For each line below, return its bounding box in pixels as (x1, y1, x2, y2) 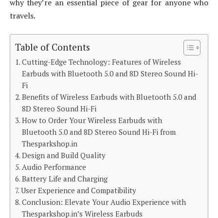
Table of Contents (15, 40, 90, 53)
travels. (10, 10, 36, 21)
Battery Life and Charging (22, 174, 108, 184)
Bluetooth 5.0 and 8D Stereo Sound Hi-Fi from (22, 127, 176, 137)
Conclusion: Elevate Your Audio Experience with (22, 197, 186, 207)
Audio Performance (22, 162, 87, 172)
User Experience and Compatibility (21, 185, 137, 196)
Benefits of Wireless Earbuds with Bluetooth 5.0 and (22, 92, 197, 102)
